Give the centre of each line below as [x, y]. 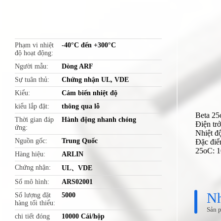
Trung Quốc [80, 141]
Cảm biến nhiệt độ [90, 93]
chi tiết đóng [32, 216]
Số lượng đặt [33, 195]
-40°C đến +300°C [89, 45]
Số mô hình [31, 182]
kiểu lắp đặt [31, 106]
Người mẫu [31, 66]
